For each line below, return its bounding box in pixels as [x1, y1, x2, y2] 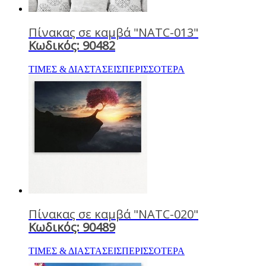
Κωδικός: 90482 [28, 37, 115, 53]
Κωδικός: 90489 [28, 218, 115, 235]
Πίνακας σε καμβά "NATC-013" [28, 24, 198, 40]
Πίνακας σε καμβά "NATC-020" [28, 205, 198, 222]
